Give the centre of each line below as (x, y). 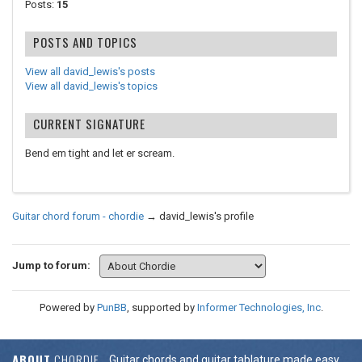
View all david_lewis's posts (90, 72)
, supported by (162, 307)
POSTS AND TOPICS (85, 42)
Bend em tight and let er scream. (100, 153)
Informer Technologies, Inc (259, 307)
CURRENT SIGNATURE (89, 124)
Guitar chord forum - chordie (78, 216)
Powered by (68, 307)
